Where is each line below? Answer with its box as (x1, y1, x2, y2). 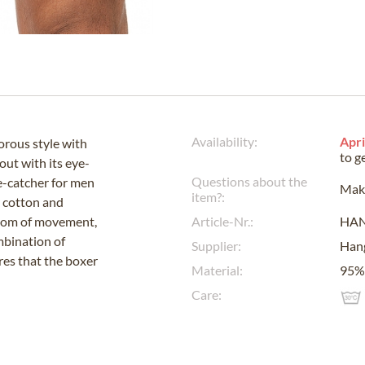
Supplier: (191, 238, 241, 253)
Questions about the (191, 174, 307, 189)
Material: (191, 262, 243, 278)
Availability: (191, 134, 257, 149)
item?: (191, 189, 225, 204)
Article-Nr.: (191, 213, 253, 229)
